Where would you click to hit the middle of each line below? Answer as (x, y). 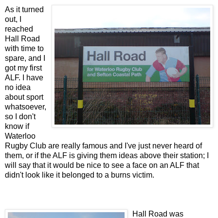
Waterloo (20, 136)
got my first (23, 68)
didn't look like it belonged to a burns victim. (80, 175)
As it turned (24, 9)
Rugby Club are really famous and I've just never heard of (103, 145)
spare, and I (25, 58)
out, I (13, 19)
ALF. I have (24, 77)
